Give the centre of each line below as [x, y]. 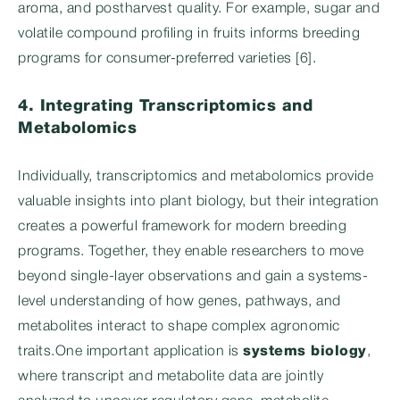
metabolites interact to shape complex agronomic [179, 327]
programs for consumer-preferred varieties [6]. [167, 59]
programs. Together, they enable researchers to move [191, 252]
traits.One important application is [130, 352]
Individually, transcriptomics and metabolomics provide [196, 177]
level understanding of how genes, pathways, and [179, 302]
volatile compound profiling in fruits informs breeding [189, 34]
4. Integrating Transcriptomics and [165, 106]
